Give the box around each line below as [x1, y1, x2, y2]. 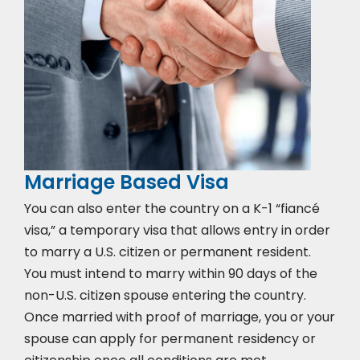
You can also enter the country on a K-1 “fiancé [24, 198, 320, 218]
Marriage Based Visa [24, 168, 229, 195]
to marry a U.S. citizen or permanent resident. [24, 242, 311, 261]
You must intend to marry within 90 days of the [24, 264, 317, 283]
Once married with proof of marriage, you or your [24, 307, 335, 326]
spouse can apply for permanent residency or [24, 329, 316, 348]
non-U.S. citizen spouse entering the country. [24, 285, 306, 305]
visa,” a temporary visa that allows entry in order [24, 220, 330, 239]
